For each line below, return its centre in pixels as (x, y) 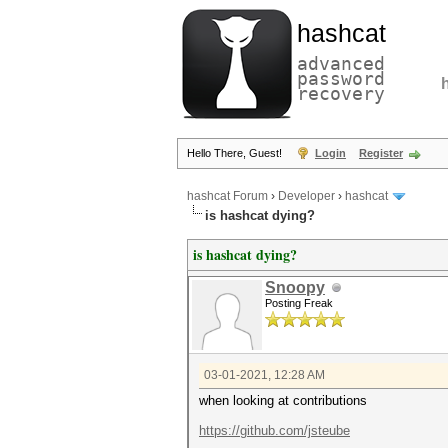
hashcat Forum (227, 196)
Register (381, 153)
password (341, 78)
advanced (341, 63)
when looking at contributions (283, 400)
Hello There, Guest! (236, 153)
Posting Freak (299, 303)
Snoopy (295, 287)
